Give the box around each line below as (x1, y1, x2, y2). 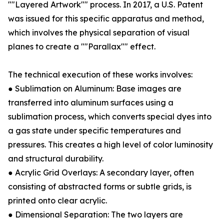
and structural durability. (8, 153, 103, 164)
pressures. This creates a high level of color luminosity (8, 139, 213, 150)
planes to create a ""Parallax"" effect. (8, 41, 155, 52)
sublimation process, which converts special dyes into (8, 111, 211, 122)
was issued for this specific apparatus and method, (8, 13, 204, 24)
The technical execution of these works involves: (8, 69, 192, 80)
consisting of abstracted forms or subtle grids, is (8, 181, 191, 192)
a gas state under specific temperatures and (8, 125, 181, 136)
